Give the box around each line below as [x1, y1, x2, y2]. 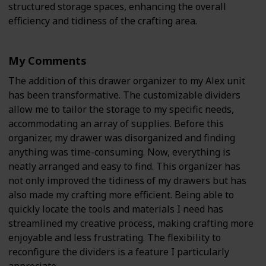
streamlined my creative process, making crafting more [8, 217, 254, 230]
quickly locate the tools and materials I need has [8, 202, 223, 216]
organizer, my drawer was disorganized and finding [8, 131, 235, 145]
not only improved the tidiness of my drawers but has [8, 174, 246, 188]
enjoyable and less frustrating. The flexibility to [8, 231, 221, 245]
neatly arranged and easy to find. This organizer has [8, 160, 240, 173]
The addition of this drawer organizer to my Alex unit [8, 74, 245, 88]
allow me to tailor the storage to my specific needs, [8, 103, 234, 116]
